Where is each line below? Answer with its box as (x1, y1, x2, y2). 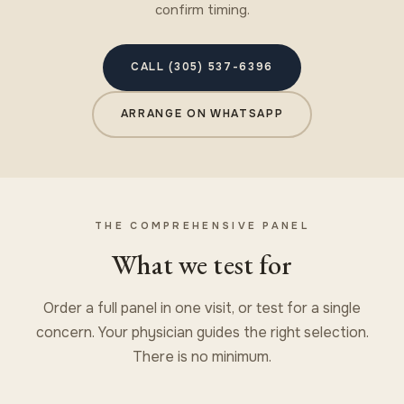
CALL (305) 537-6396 (131, 60, 273, 75)
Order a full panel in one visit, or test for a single (43, 298, 361, 317)
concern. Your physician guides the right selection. (35, 322, 369, 342)
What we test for (112, 246, 292, 282)
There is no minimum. (133, 346, 271, 366)
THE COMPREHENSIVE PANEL (95, 218, 309, 232)
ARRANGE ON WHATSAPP (120, 106, 284, 122)
